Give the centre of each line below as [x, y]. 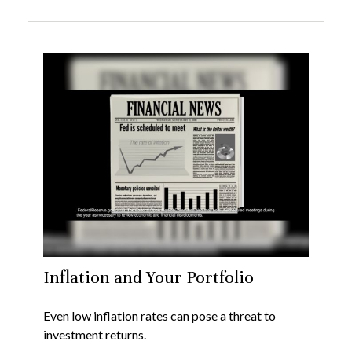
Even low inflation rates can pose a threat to [159, 316]
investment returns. [95, 335]
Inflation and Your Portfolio [148, 277]
